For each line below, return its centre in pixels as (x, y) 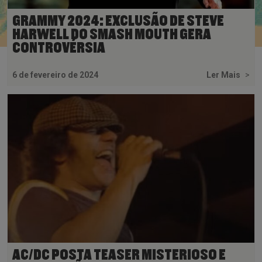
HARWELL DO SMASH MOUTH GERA (112, 34)
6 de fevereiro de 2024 (55, 75)
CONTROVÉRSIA (59, 48)
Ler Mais (224, 75)
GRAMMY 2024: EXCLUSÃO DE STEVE (118, 21)
